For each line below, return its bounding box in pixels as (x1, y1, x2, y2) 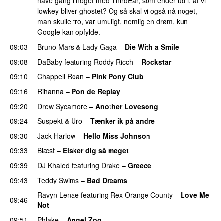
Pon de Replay (72, 86, 120, 96)
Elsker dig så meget (63, 145, 129, 155)
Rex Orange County (110, 189, 173, 200)
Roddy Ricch (94, 56, 133, 67)
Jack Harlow (37, 130, 75, 141)
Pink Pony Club (92, 71, 144, 81)
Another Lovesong (95, 101, 158, 111)
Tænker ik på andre (90, 115, 155, 126)
